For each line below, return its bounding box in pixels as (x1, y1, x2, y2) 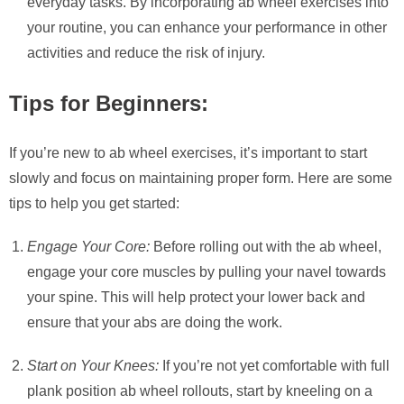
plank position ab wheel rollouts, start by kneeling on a (27, 383, 372, 399)
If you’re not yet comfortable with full (159, 358, 390, 374)
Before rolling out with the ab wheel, (150, 239, 381, 255)
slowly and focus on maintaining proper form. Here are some (9, 170, 392, 187)
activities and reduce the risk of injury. (27, 45, 265, 61)
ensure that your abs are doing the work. (27, 315, 282, 331)
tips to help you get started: (9, 196, 179, 212)
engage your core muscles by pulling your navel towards (27, 264, 386, 280)
